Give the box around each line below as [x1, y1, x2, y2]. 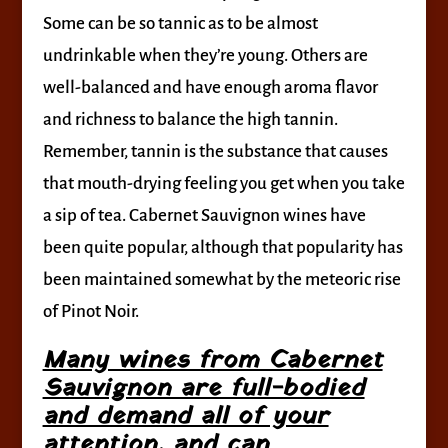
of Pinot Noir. [42, 302, 139, 321]
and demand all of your [42, 399, 329, 435]
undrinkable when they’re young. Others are [42, 46, 368, 65]
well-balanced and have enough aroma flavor [42, 78, 378, 97]
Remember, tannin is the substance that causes [42, 142, 388, 161]
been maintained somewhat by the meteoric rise [42, 270, 401, 289]
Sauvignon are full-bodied [42, 371, 365, 407]
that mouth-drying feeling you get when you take [42, 174, 405, 193]
